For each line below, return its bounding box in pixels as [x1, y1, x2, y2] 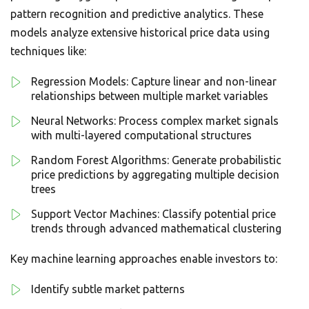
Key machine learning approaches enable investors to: [10, 252, 277, 265]
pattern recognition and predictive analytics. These [10, 8, 263, 20]
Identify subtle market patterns [31, 283, 185, 295]
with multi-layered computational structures [31, 129, 252, 141]
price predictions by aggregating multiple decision [31, 168, 279, 181]
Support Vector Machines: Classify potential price [31, 208, 276, 220]
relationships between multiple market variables [31, 90, 268, 102]
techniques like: [10, 45, 86, 57]
